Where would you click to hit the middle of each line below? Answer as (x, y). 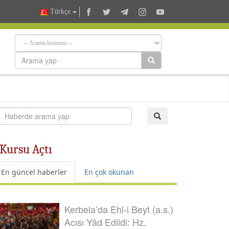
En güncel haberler (34, 172)
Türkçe (60, 12)
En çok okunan (109, 172)
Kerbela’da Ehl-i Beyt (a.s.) (119, 209)
